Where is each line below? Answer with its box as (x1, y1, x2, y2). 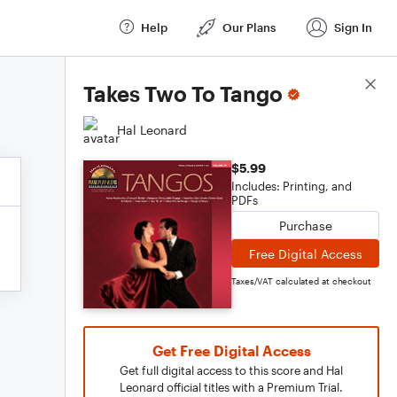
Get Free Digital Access (152, 342, 311, 359)
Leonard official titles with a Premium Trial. (120, 380, 343, 394)
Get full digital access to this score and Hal (120, 363, 343, 378)
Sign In (334, 19, 372, 35)
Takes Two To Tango (83, 81, 283, 106)
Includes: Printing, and (231, 179, 352, 193)
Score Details (300, 77, 379, 93)
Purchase (278, 217, 332, 233)
